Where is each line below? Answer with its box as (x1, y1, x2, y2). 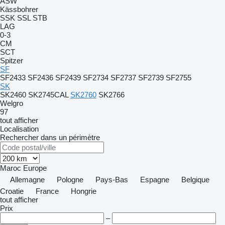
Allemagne (10, 175, 45, 184)
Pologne (57, 175, 83, 184)
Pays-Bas (95, 175, 128, 184)
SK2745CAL (28, 90, 68, 99)
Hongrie (71, 187, 96, 195)
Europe (23, 164, 47, 172)
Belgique (181, 175, 209, 184)
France (36, 187, 59, 195)
